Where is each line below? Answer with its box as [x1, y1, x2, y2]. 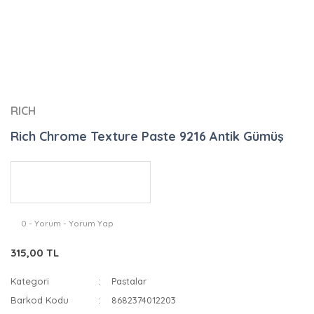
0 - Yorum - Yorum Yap [21, 218, 114, 228]
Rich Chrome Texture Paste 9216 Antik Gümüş [11, 128, 284, 144]
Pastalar [111, 275, 147, 287]
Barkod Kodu [11, 294, 69, 306]
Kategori [11, 275, 49, 287]
